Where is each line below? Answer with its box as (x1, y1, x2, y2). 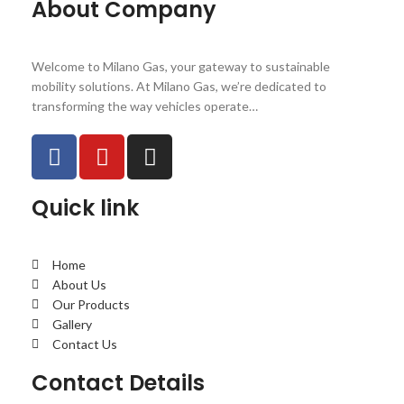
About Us (51, 277, 106, 293)
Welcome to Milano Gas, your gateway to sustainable (32, 59, 330, 75)
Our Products (51, 297, 130, 313)
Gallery (51, 317, 92, 333)
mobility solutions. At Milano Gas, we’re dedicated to (32, 78, 326, 95)
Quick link (32, 193, 139, 224)
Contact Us (51, 336, 117, 353)
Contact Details (32, 368, 205, 399)
